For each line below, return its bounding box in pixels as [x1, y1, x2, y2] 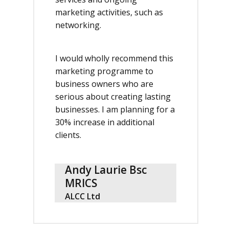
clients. [55, 129, 81, 141]
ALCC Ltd [65, 191, 100, 202]
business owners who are [55, 78, 153, 89]
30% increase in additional [55, 117, 154, 128]
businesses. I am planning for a [55, 104, 175, 115]
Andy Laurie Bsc [65, 163, 147, 177]
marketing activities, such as [55, 7, 163, 18]
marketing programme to [55, 65, 153, 77]
